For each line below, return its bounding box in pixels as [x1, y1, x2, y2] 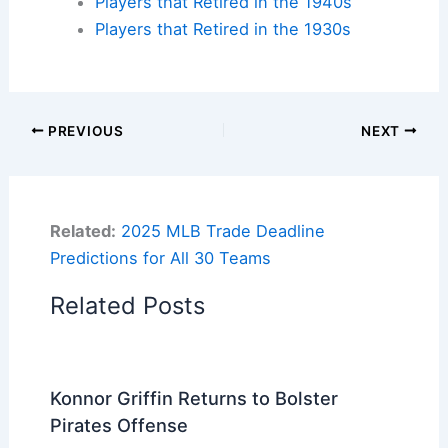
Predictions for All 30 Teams [49, 247, 271, 268]
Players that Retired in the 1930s [94, 18, 351, 39]
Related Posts [49, 290, 205, 320]
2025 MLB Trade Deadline [120, 220, 325, 241]
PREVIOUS [44, 122, 124, 139]
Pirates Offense [49, 413, 188, 436]
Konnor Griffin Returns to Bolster [49, 386, 338, 409]
